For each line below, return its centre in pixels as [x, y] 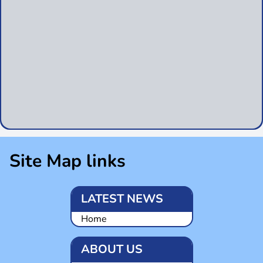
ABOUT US [112, 249]
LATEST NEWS [122, 198]
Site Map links [68, 161]
